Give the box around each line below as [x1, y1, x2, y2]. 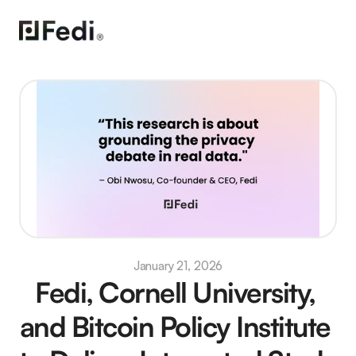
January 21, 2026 [133, 258, 223, 273]
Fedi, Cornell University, [35, 275, 315, 309]
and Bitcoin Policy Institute [19, 309, 331, 343]
